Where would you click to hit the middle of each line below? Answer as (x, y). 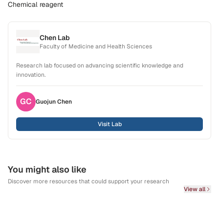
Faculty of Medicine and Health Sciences (96, 46)
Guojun (46, 102)
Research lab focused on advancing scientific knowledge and (100, 66)
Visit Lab (109, 124)
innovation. (31, 75)
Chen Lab (55, 38)
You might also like (47, 169)
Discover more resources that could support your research (88, 181)
